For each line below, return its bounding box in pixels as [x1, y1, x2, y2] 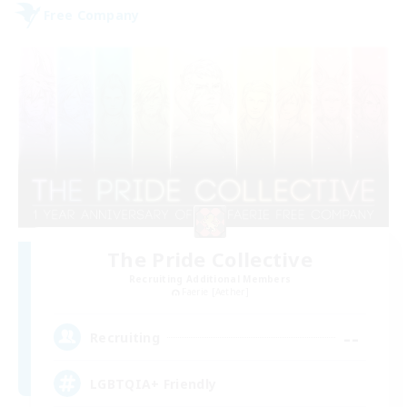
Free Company [44, 6, 140, 25]
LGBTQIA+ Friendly [90, 374, 217, 392]
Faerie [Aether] [182, 285, 249, 299]
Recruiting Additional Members [128, 273, 292, 286]
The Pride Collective [107, 245, 313, 273]
